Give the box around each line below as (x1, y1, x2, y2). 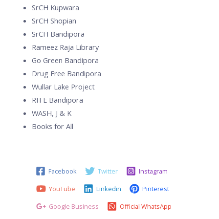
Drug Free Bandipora (32, 68, 101, 78)
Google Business (48, 201, 99, 211)
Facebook (48, 166, 77, 175)
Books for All (32, 121, 73, 131)
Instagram (139, 166, 168, 175)
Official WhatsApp (119, 201, 172, 211)
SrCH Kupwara (32, 2, 79, 12)
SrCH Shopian (32, 15, 76, 25)
